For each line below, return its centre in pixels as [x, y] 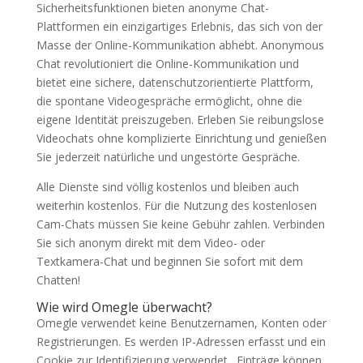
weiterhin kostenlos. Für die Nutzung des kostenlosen [176, 205]
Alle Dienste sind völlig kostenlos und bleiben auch [167, 187]
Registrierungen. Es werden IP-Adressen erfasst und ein [181, 342]
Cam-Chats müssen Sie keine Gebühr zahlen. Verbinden [180, 224]
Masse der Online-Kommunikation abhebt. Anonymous [180, 45]
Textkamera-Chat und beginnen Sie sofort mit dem [169, 261]
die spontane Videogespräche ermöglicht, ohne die [169, 101]
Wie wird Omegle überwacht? [124, 307]
